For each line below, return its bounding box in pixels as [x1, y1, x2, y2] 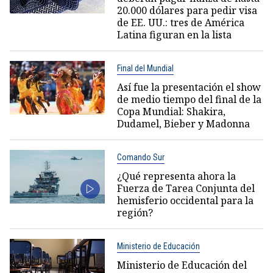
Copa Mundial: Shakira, [116, 105, 225, 119]
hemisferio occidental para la [116, 194, 253, 208]
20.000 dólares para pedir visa [116, 4, 257, 18]
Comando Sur [116, 152, 165, 163]
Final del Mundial [116, 63, 174, 74]
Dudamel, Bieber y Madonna [116, 117, 250, 131]
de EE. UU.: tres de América [116, 16, 244, 30]
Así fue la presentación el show [116, 80, 261, 94]
